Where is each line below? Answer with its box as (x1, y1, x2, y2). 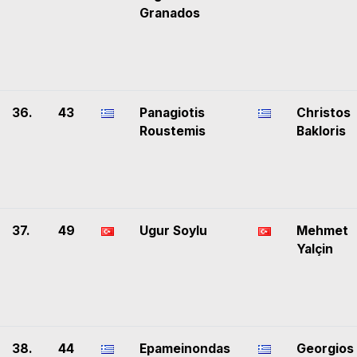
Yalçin (296, 241, 333, 257)
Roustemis (139, 124, 206, 139)
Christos (296, 105, 351, 121)
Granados (139, 6, 200, 22)
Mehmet (296, 223, 348, 239)
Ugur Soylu (139, 223, 207, 239)
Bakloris (296, 124, 346, 139)
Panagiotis (139, 105, 205, 121)
